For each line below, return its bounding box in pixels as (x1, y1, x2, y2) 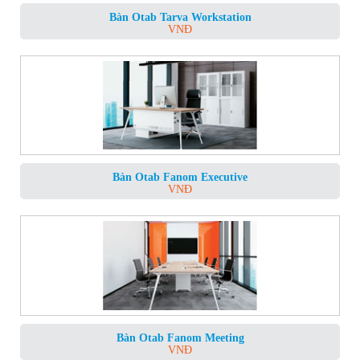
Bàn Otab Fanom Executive (112, 171, 247, 184)
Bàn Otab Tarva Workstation (108, 10, 252, 23)
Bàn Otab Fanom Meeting (116, 331, 244, 344)
